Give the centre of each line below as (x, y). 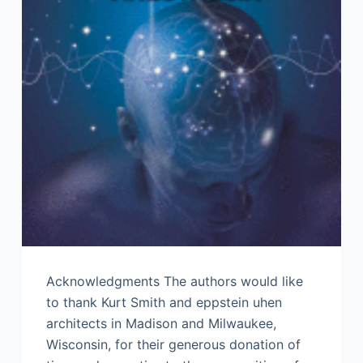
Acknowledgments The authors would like (174, 282)
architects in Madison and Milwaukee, (161, 324)
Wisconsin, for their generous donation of (173, 345)
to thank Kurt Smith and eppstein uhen (164, 303)
